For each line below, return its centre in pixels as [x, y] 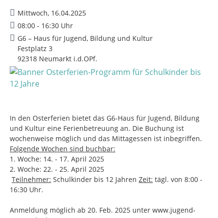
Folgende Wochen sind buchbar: [63, 149]
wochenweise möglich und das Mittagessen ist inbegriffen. [108, 138]
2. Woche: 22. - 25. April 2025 [57, 169]
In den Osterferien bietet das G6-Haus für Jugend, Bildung [105, 118]
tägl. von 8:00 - [178, 179]
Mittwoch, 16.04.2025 [52, 13]
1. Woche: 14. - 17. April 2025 [57, 159]
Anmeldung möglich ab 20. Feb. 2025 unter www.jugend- [103, 210]
